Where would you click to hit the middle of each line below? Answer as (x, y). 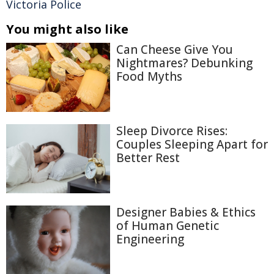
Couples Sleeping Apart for (192, 145)
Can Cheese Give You (175, 49)
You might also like (67, 29)
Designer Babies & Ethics (186, 213)
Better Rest (148, 158)
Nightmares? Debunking (184, 63)
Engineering (150, 239)
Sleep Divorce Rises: (172, 131)
